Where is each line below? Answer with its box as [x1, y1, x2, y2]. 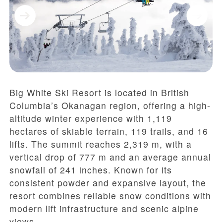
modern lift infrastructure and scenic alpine [9, 202, 199, 215]
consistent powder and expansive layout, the [9, 176, 206, 189]
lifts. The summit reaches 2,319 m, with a [9, 138, 192, 151]
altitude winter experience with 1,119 [9, 112, 172, 125]
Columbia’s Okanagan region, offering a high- [9, 99, 211, 112]
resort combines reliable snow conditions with [9, 189, 211, 202]
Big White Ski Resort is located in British [9, 86, 189, 99]
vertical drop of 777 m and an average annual [9, 151, 211, 164]
